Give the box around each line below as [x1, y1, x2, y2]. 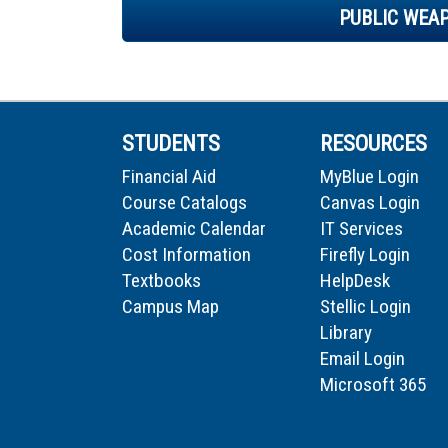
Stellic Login [320, 294, 411, 318]
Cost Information [122, 242, 251, 266]
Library [320, 320, 372, 344]
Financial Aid [122, 164, 216, 188]
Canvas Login [320, 190, 420, 214]
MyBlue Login [320, 164, 419, 188]
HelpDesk [320, 268, 390, 292]
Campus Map [122, 294, 219, 318]
